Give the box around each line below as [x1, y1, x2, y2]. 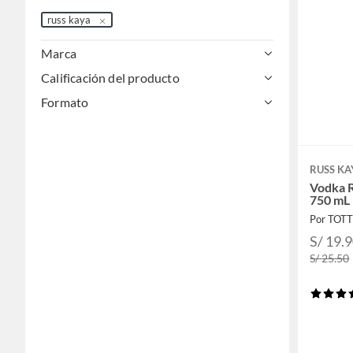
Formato [41, 95, 89, 110]
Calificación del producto [41, 70, 180, 86]
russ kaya [47, 13, 91, 27]
